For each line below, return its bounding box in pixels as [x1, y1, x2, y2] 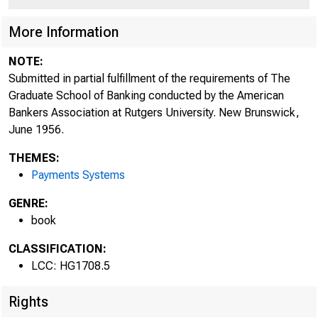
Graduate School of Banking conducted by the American [9, 89, 284, 102]
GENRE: [9, 197, 48, 210]
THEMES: [9, 151, 60, 165]
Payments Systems [31, 168, 125, 182]
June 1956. [9, 123, 64, 136]
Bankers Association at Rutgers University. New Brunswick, [9, 106, 300, 119]
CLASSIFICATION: [9, 242, 106, 256]
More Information [9, 23, 119, 40]
